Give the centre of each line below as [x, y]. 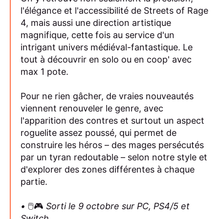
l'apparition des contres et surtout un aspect [112, 120]
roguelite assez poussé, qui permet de [99, 132]
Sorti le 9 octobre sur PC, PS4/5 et [117, 206]
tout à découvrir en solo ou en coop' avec [106, 59]
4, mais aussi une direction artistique [96, 22]
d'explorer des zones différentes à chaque [108, 169]
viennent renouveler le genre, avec [92, 108]
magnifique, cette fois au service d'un [98, 35]
